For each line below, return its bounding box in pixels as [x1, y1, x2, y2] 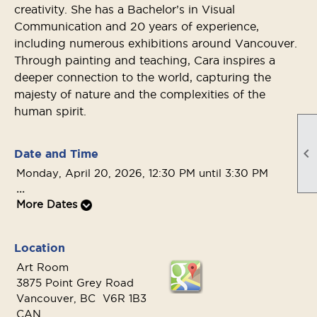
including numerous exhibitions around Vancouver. [14, 37, 297, 50]
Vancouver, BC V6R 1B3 [16, 292, 146, 304]
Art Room [16, 261, 69, 273]
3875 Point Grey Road [16, 277, 134, 289]
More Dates [16, 198, 81, 210]
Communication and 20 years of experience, [14, 20, 259, 33]
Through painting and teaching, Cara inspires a [14, 54, 275, 67]
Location [14, 241, 65, 254]
